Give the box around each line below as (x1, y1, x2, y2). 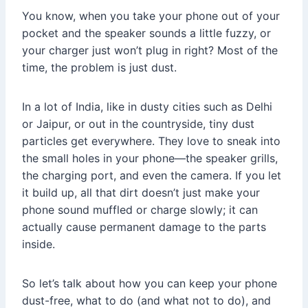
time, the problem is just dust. (22, 60, 177, 74)
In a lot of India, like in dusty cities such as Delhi (22, 99, 272, 113)
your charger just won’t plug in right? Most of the (22, 43, 278, 57)
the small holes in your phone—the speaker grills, (22, 151, 278, 165)
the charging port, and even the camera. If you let (22, 168, 281, 182)
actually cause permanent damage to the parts (22, 219, 266, 234)
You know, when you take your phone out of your (22, 8, 280, 23)
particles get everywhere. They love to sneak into (22, 133, 280, 148)
